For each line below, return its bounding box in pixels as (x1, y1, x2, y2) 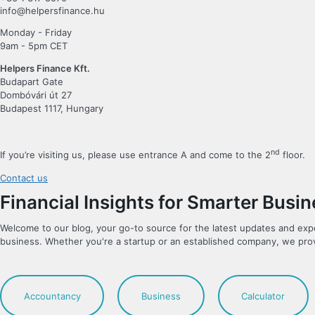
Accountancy (23, 290, 81, 302)
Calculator (241, 290, 285, 302)
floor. (280, 149, 305, 161)
